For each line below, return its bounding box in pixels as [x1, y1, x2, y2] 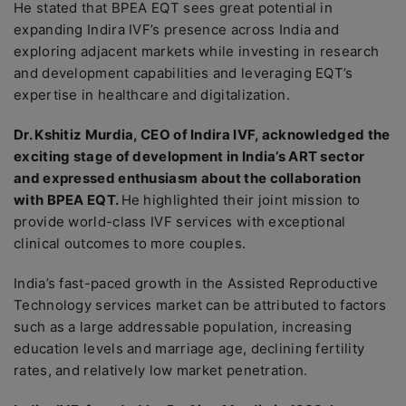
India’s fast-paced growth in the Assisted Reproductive [14, 275, 379, 292]
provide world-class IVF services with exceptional [14, 213, 346, 230]
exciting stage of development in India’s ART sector [14, 148, 365, 165]
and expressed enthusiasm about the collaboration [14, 169, 362, 187]
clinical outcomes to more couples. [14, 235, 246, 252]
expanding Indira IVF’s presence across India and [14, 21, 340, 38]
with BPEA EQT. [14, 191, 121, 208]
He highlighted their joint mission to [121, 191, 361, 208]
